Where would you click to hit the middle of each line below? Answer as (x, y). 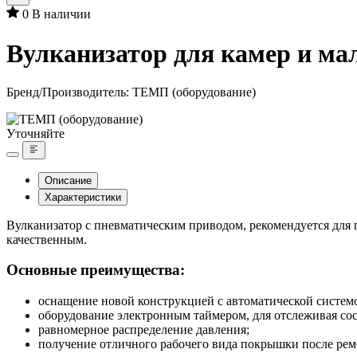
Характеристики (83, 197)
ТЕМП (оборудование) (194, 92)
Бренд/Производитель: (69, 92)
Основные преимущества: (96, 270)
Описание (68, 180)
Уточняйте (35, 134)
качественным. (47, 239)
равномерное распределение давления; (144, 329)
